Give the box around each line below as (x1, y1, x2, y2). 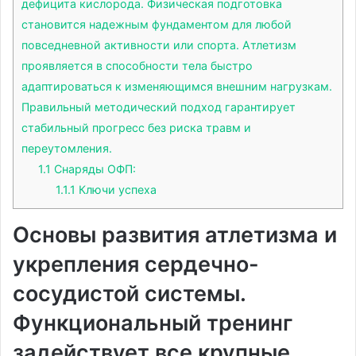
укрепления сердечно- (13, 251, 259, 278)
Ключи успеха (75, 183, 157, 197)
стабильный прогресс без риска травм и (21, 121, 251, 135)
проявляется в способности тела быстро (21, 59, 253, 73)
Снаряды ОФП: (51, 162, 137, 176)
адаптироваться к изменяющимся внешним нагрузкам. (21, 79, 332, 94)
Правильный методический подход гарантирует (21, 100, 296, 114)
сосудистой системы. (13, 281, 246, 308)
